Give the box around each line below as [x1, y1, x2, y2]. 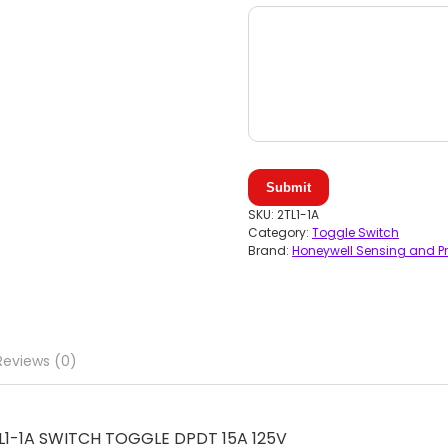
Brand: [248, 242, 292, 259]
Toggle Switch [312, 224, 399, 241]
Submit [266, 180, 311, 195]
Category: [248, 224, 312, 241]
